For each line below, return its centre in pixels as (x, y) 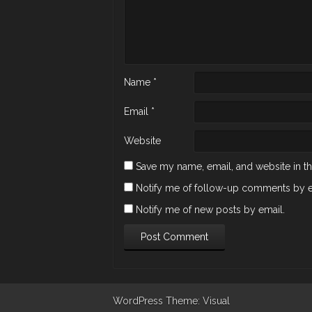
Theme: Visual (198, 301)
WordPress (138, 301)
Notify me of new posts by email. (210, 210)
